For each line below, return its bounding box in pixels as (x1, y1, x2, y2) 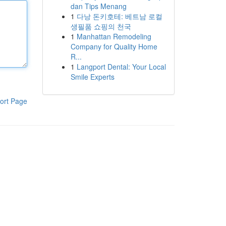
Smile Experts (70, 72, 115, 82)
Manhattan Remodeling (76, 31, 151, 41)
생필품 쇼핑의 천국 (70, 21, 131, 31)
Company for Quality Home (70, 41, 157, 51)
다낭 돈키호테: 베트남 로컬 (76, 11, 162, 21)
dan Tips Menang (70, 1, 127, 11)
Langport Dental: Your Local (76, 62, 166, 72)
